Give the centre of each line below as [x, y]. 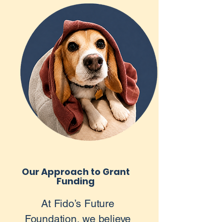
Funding [76, 181]
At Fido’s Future [78, 203]
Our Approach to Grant [76, 172]
